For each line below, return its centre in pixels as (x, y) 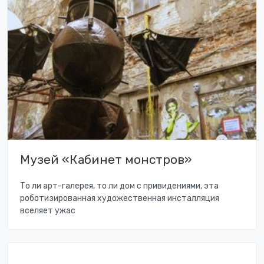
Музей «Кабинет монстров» (106, 160)
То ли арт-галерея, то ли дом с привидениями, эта (119, 186)
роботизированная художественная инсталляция (120, 199)
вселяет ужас (48, 211)
